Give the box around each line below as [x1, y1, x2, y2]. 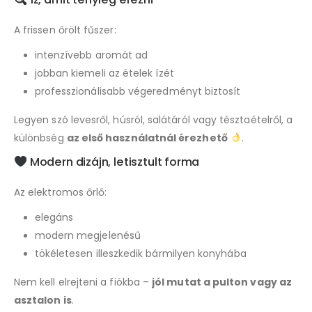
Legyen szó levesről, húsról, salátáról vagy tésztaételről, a [14, 113, 293, 127]
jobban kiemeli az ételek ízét [34, 66, 174, 81]
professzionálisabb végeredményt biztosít [34, 84, 241, 99]
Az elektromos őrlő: [14, 185, 107, 200]
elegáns [34, 210, 74, 225]
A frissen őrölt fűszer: [14, 23, 116, 38]
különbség [14, 131, 67, 146]
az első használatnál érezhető [66, 131, 228, 146]
